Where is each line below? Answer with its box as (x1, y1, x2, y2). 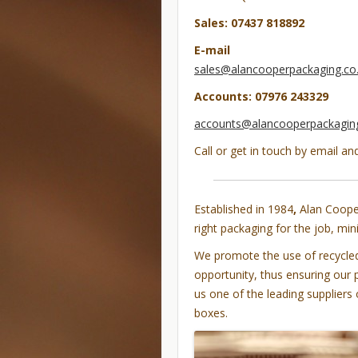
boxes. (194, 305, 228, 320)
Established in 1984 (194, 201, 293, 217)
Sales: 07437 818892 (194, 15, 304, 30)
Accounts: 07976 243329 (194, 89, 328, 104)
